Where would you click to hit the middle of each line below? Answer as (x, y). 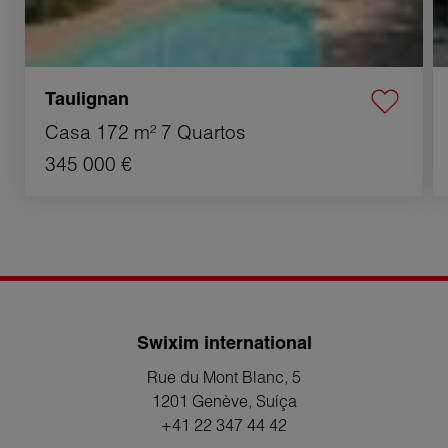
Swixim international (224, 343)
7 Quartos (203, 132)
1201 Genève (199, 401)
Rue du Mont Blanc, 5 (224, 377)
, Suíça (272, 401)
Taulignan (87, 99)
